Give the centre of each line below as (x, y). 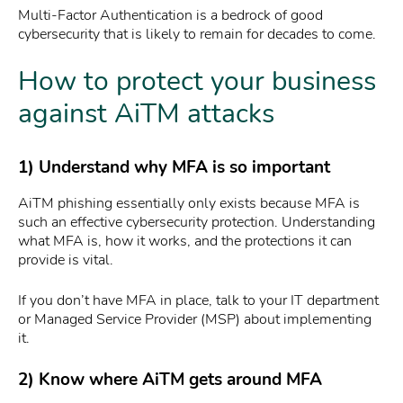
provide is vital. (66, 260)
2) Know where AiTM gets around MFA (170, 379)
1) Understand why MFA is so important (174, 168)
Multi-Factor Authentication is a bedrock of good (170, 16)
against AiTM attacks (146, 114)
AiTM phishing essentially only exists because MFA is (189, 203)
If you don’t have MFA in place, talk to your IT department (198, 300)
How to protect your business (197, 82)
